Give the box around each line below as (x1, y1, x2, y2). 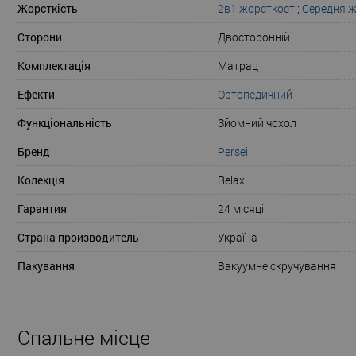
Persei (218, 144, 248, 160)
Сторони (17, 29, 62, 45)
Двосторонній (218, 29, 290, 45)
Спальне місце (17, 324, 150, 351)
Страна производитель (17, 230, 139, 246)
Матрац (218, 58, 258, 74)
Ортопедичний (218, 87, 292, 103)
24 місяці (218, 201, 264, 217)
